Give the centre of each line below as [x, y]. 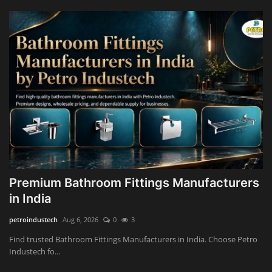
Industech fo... [35, 251]
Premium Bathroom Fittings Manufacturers [134, 182]
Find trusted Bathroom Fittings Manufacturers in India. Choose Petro [133, 239]
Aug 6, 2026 [80, 219]
